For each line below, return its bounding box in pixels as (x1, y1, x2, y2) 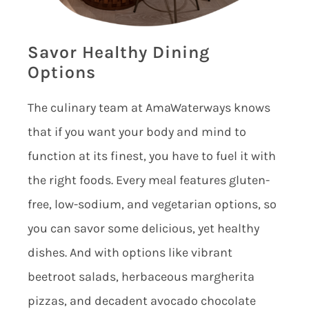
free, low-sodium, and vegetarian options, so (27, 196, 277, 212)
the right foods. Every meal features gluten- (27, 172, 270, 188)
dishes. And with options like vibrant (27, 244, 232, 260)
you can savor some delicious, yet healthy (27, 220, 259, 236)
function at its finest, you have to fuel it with (27, 148, 276, 163)
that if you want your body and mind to (27, 123, 246, 139)
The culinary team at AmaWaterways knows (27, 99, 270, 115)
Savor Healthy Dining (27, 41, 210, 62)
